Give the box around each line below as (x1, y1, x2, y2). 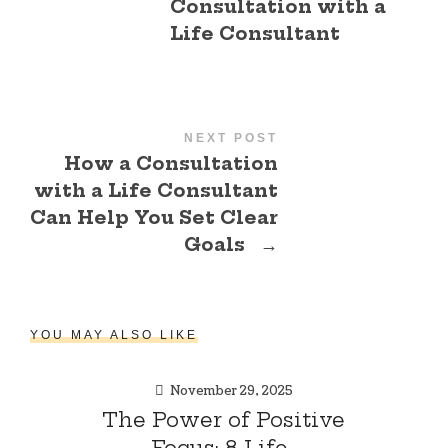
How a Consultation (64, 151, 279, 175)
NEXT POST (184, 130, 279, 145)
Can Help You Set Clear (30, 205, 279, 229)
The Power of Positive (102, 406, 346, 432)
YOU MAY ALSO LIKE (29, 327, 198, 342)
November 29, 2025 (169, 382, 293, 400)
